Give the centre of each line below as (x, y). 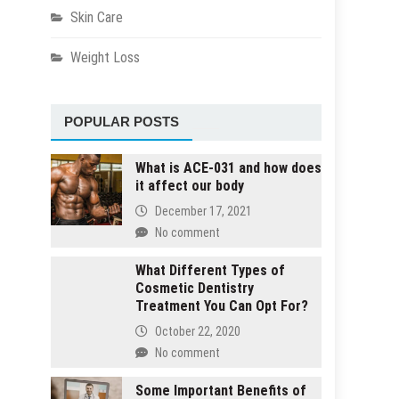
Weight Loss (105, 58)
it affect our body (189, 186)
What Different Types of (210, 271)
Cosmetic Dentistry (194, 289)
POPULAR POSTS (121, 122)
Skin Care (96, 18)
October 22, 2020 (197, 331)
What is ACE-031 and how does (228, 168)
